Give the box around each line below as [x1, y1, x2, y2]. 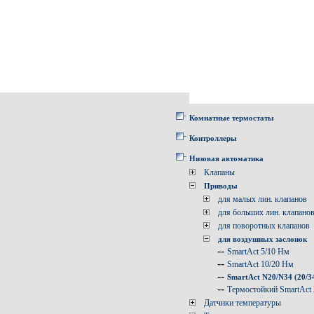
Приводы [204, 182, 238, 190]
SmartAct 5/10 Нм [227, 247, 289, 257]
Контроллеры [189, 134, 237, 142]
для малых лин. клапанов [218, 194, 307, 204]
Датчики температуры [204, 298, 281, 308]
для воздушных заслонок [218, 235, 307, 243]
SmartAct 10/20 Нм [227, 259, 294, 269]
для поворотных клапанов [218, 221, 310, 231]
